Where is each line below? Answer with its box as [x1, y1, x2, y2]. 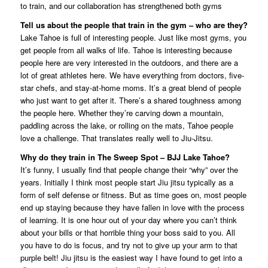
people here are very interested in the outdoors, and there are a [20, 57, 238, 69]
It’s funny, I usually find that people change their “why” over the [20, 164, 238, 176]
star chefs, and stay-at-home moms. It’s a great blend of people [20, 82, 241, 94]
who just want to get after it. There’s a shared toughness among [20, 95, 241, 106]
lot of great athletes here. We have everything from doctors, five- [20, 69, 244, 81]
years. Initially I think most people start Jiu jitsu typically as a [20, 176, 233, 188]
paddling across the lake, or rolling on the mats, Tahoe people [20, 120, 233, 132]
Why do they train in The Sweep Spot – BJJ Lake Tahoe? [20, 151, 230, 163]
